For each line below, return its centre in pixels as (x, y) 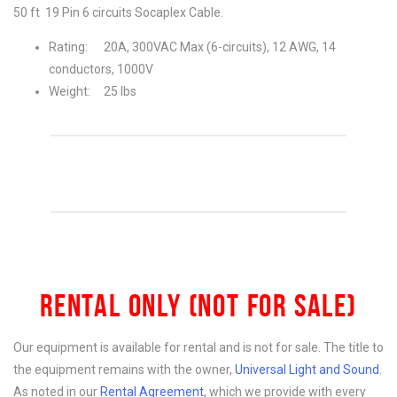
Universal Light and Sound (307, 370)
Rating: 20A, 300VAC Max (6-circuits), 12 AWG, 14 (192, 47)
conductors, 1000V (101, 69)
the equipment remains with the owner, (124, 370)
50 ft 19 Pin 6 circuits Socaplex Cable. (118, 12)
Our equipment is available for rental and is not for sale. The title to (198, 347)
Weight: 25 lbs (93, 91)
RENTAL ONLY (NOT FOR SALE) (198, 305)
